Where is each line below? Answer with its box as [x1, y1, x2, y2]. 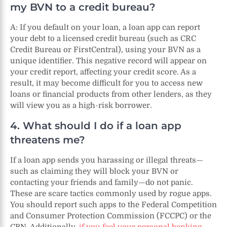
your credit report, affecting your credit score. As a [10, 67, 196, 77]
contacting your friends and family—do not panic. [10, 177, 193, 187]
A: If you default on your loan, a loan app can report [10, 22, 200, 32]
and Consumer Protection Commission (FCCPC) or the [10, 211, 211, 220]
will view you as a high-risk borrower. [10, 100, 152, 110]
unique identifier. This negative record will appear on [10, 56, 207, 65]
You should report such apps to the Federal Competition [10, 200, 217, 209]
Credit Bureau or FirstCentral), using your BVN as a [10, 45, 201, 54]
